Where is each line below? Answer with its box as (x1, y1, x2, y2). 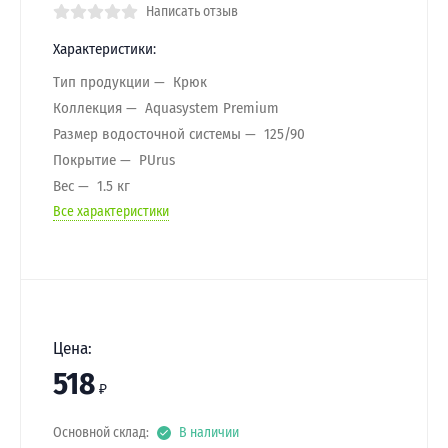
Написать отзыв (146, 3, 238, 20)
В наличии (178, 424, 239, 441)
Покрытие (53, 150, 116, 169)
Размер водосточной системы (53, 124, 241, 143)
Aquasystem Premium (145, 98, 279, 117)
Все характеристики (53, 203, 169, 220)
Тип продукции (53, 72, 150, 91)
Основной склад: (53, 424, 149, 441)
